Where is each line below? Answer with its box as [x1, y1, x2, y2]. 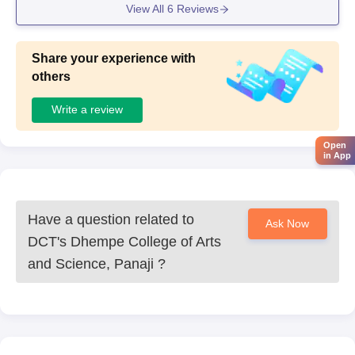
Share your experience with [32, 51, 196, 65]
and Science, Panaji [28, 255, 154, 272]
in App [323, 150, 351, 160]
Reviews [173, 2, 219, 16]
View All [125, 2, 167, 16]
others [32, 69, 71, 83]
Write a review [52, 103, 123, 116]
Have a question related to [28, 211, 194, 227]
